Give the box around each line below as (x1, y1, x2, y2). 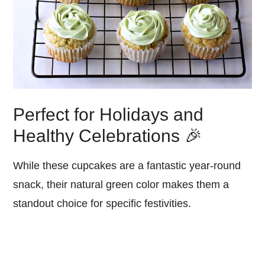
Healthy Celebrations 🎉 (13, 126, 203, 146)
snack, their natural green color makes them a (13, 179, 230, 191)
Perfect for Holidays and (13, 105, 204, 125)
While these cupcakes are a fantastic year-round (13, 160, 241, 172)
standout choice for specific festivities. (13, 198, 192, 210)
